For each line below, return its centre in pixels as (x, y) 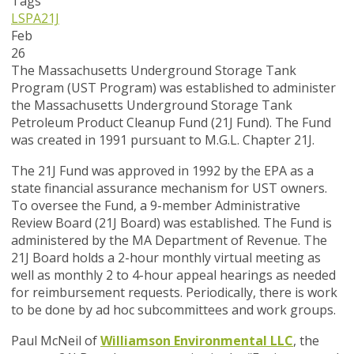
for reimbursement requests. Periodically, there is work (174, 293)
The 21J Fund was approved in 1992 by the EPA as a (162, 171)
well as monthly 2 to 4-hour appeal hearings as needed (173, 275)
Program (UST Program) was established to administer (173, 88)
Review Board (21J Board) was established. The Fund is (171, 223)
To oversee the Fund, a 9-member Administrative (156, 206)
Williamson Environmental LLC (197, 341)
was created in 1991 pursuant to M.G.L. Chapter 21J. (163, 140)
